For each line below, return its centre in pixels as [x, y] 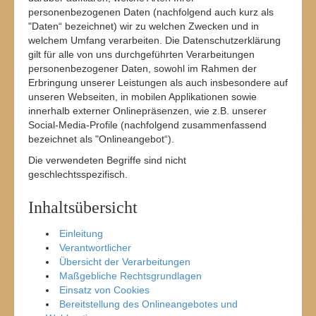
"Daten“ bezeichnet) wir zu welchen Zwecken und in [144, 26]
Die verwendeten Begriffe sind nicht [107, 160]
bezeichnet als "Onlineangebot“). [101, 139]
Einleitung [81, 233]
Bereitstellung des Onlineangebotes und [148, 304]
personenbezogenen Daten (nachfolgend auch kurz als [151, 12]
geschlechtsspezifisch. [78, 174]
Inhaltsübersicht [83, 207]
